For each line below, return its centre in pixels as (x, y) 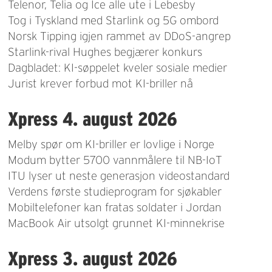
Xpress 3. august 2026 (93, 258)
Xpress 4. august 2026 (93, 118)
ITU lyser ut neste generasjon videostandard (119, 175)
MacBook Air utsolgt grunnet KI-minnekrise (117, 223)
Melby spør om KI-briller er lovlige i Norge (111, 144)
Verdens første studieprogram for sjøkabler (115, 191)
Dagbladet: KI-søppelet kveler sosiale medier (118, 67)
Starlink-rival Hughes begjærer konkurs (105, 52)
